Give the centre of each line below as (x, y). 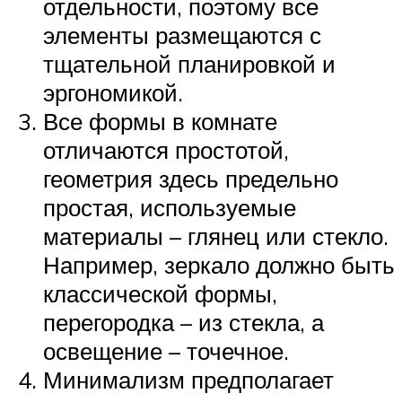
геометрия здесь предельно (191, 178)
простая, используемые (170, 207)
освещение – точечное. (166, 350)
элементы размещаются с (182, 35)
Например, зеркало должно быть (219, 264)
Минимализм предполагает (188, 379)
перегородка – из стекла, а (184, 322)
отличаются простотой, (166, 149)
